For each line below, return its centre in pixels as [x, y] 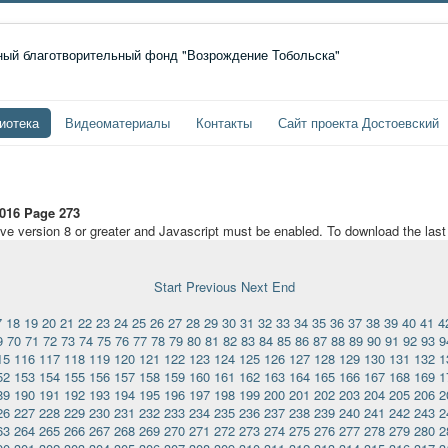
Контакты [224, 122]
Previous [211, 286]
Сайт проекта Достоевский [358, 122]
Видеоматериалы [117, 122]
